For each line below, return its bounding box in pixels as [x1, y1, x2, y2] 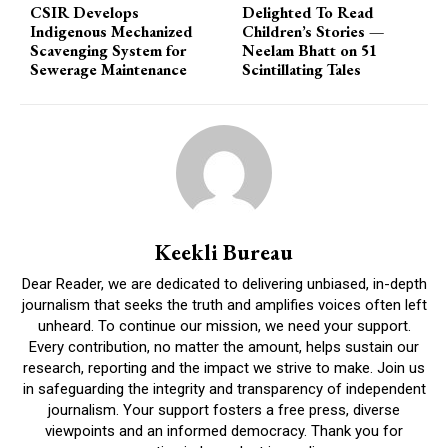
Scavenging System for [30, 40, 186, 62]
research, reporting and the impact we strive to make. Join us [23, 359, 425, 378]
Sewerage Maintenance [30, 59, 187, 81]
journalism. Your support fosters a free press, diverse [48, 401, 400, 420]
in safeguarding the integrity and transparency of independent [22, 380, 426, 399]
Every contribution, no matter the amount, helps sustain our [29, 338, 419, 357]
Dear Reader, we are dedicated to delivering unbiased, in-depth [21, 275, 427, 294]
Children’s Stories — [242, 21, 385, 43]
